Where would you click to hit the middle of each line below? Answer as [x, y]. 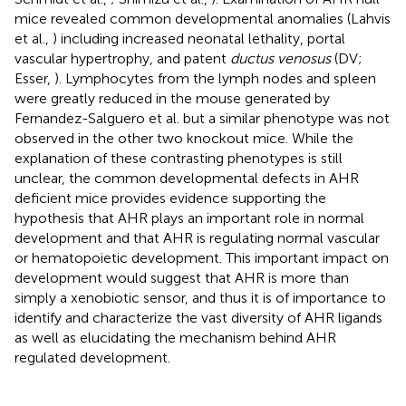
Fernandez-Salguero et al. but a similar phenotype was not [202, 118]
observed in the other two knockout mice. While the [184, 138]
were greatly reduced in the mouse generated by [172, 98]
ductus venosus [280, 58]
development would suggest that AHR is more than [182, 277]
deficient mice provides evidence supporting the [170, 198]
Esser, [34, 78]
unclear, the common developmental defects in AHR [187, 178]
